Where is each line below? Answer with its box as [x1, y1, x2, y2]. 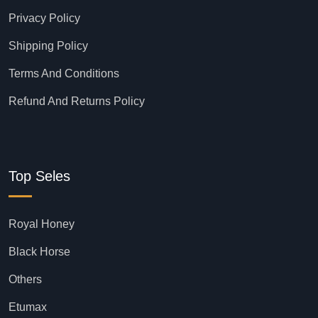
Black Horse [9, 245, 70, 258]
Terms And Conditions [9, 67, 119, 79]
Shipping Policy [9, 39, 88, 52]
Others [9, 273, 42, 285]
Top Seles [9, 168, 70, 184]
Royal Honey [9, 217, 75, 230]
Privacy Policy [9, 11, 80, 24]
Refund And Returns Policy [9, 94, 145, 107]
